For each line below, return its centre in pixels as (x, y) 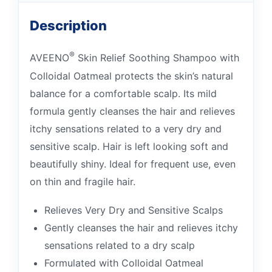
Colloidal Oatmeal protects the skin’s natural (131, 76)
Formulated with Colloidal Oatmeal (124, 263)
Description (68, 26)
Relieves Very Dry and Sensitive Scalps (134, 210)
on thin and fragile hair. (83, 181)
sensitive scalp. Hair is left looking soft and (129, 146)
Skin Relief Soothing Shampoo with (157, 58)
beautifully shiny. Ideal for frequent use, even (133, 164)
